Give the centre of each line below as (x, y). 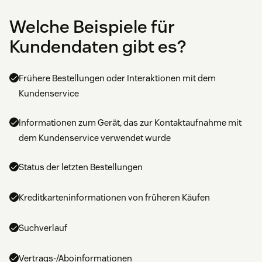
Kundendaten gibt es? (98, 46)
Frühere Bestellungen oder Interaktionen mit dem (117, 78)
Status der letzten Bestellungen (81, 167)
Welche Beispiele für (92, 26)
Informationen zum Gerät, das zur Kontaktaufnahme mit (130, 122)
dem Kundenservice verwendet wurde (95, 137)
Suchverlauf (43, 227)
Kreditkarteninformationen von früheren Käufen (114, 197)
